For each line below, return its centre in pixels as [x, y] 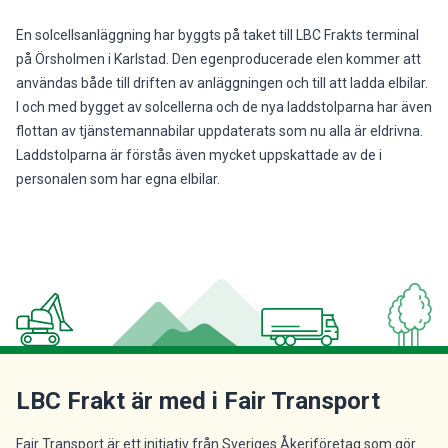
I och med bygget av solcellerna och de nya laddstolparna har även [224, 107]
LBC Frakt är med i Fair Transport [198, 401]
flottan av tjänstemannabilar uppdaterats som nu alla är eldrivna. [219, 131]
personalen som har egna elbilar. [118, 179]
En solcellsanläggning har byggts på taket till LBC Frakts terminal [217, 35]
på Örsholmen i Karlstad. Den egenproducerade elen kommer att [218, 59]
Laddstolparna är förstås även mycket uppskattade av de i [199, 155]
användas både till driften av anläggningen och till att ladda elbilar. [222, 83]
